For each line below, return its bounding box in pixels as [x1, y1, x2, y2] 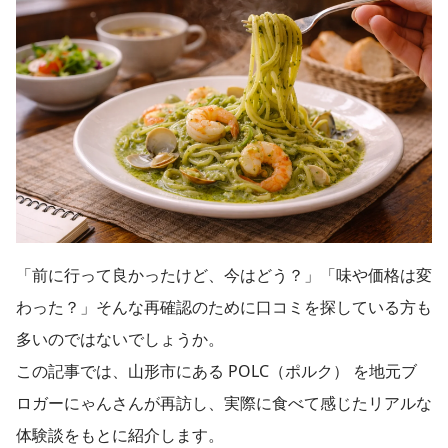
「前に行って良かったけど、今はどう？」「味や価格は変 [16, 264, 432, 287]
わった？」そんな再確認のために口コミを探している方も [16, 296, 432, 319]
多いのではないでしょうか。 [16, 328, 224, 351]
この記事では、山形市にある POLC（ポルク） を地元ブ [16, 360, 417, 383]
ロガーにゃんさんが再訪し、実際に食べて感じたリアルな [16, 392, 432, 415]
